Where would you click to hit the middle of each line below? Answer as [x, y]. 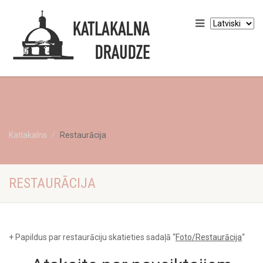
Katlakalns [28, 135]
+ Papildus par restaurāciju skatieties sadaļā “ [92, 237]
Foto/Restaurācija [209, 237]
